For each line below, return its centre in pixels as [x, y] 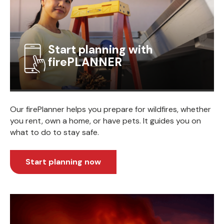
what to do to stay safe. [54, 132]
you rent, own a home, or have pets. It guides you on [105, 121]
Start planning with [100, 50]
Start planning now [63, 162]
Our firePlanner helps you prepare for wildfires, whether [110, 109]
